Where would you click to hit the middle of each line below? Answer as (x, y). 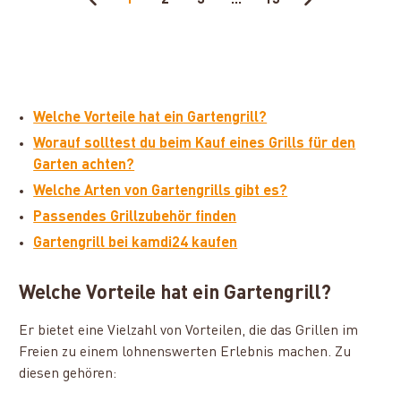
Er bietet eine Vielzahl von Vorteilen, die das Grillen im (189, 331)
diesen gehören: (68, 374)
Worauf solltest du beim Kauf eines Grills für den (195, 144)
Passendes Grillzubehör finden (135, 218)
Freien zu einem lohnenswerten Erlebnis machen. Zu (185, 353)
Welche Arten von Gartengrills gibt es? (161, 192)
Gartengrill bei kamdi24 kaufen (136, 243)
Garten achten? (84, 166)
